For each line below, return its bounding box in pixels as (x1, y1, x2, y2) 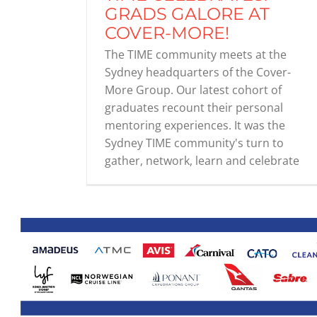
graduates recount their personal (105, 100, 283, 116)
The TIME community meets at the (105, 47, 287, 63)
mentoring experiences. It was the (105, 117, 285, 134)
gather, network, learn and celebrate (105, 153, 299, 169)
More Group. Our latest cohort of (105, 82, 282, 98)
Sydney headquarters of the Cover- (105, 64, 291, 81)
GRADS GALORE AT (105, 4, 270, 25)
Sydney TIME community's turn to (105, 135, 284, 151)
